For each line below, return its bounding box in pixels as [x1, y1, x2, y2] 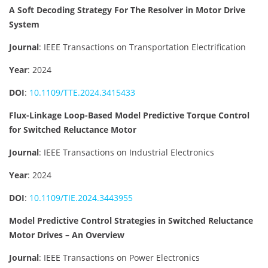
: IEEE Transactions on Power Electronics [39, 251, 200, 263]
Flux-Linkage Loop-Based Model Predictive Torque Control [9, 109, 249, 121]
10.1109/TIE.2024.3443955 [29, 191, 133, 203]
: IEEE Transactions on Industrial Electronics [39, 146, 214, 158]
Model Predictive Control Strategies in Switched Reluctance [9, 214, 253, 226]
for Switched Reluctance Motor [9, 123, 136, 135]
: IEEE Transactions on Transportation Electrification [39, 41, 246, 53]
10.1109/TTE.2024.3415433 [29, 86, 135, 98]
